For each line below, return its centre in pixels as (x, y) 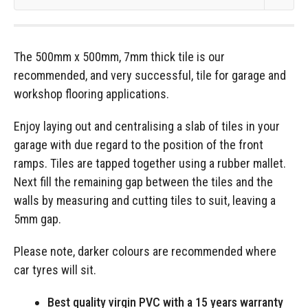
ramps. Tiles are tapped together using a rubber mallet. (150, 164)
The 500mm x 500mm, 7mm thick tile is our (119, 57)
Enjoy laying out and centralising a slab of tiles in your (147, 126)
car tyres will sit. (55, 270)
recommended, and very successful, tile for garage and (150, 76)
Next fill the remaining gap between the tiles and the (143, 182)
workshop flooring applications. (91, 94)
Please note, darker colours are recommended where (145, 252)
